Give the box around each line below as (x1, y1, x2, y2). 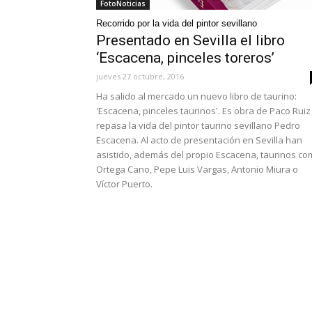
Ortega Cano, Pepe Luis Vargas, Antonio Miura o (96, 163, 298, 175)
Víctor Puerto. (96, 178, 153, 190)
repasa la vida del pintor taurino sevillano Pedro (96, 119, 300, 132)
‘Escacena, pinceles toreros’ (96, 49, 274, 66)
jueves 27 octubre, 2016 (96, 71, 184, 81)
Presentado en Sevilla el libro (96, 32, 285, 49)
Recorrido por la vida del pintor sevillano (96, 19, 257, 29)
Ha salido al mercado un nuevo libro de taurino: (96, 90, 297, 102)
